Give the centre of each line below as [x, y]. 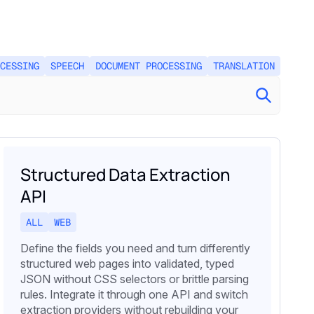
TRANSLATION [244, 66]
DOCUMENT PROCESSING [149, 66]
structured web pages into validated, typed [127, 264]
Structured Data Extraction [125, 175]
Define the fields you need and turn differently [135, 248]
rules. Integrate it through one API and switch [134, 295]
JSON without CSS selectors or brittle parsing [135, 279]
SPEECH [67, 66]
